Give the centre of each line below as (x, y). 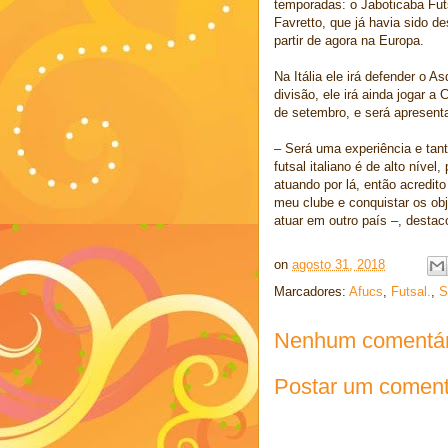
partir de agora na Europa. (349, 40)
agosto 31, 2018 (338, 265)
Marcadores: (311, 291)
